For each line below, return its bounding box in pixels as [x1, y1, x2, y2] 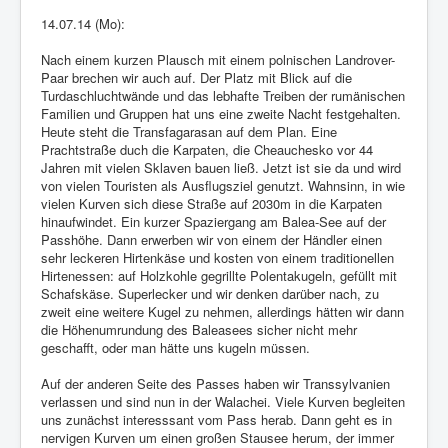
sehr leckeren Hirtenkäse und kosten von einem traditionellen [41, 248, 394, 268]
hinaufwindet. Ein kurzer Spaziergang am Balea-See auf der [41, 212, 386, 232]
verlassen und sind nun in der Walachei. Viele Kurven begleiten [41, 392, 405, 412]
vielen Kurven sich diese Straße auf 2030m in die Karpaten [41, 194, 382, 214]
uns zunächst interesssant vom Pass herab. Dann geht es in [41, 410, 392, 430]
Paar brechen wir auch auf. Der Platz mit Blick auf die [41, 68, 352, 88]
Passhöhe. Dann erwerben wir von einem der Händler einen [41, 230, 382, 250]
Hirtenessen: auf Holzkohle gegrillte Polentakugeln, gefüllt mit [41, 266, 397, 286]
